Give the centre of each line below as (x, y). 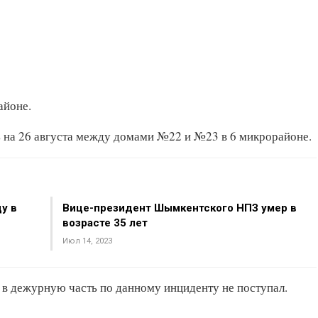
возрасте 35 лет (105, 223)
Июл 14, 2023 (87, 241)
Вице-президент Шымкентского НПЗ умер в (179, 208)
